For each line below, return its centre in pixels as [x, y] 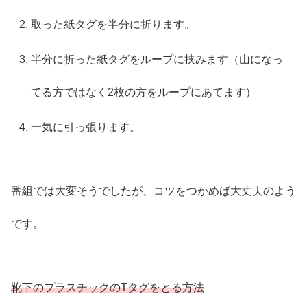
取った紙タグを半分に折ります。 [113, 24]
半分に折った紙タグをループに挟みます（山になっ [157, 59]
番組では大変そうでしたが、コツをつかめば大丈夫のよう [153, 191]
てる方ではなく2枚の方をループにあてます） [144, 92]
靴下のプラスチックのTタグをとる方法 [108, 287]
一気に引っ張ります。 [86, 127]
